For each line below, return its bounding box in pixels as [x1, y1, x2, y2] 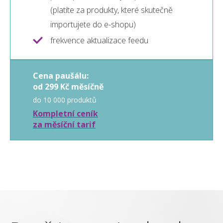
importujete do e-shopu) [50, 19, 136, 30]
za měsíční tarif [33, 119, 96, 130]
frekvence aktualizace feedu [50, 35, 148, 46]
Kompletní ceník [33, 108, 98, 119]
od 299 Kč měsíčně [33, 81, 104, 93]
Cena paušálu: [33, 70, 89, 82]
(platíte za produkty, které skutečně [50, 4, 173, 16]
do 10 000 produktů [33, 95, 97, 105]
